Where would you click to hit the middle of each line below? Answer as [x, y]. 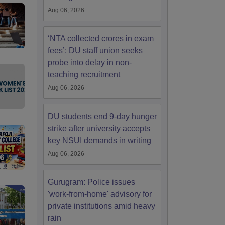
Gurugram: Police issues [91, 182]
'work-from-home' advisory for [100, 194]
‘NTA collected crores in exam [101, 38]
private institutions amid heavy [101, 206]
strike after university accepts [99, 128]
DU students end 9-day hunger [102, 116]
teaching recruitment [84, 75]
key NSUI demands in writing [99, 140]
